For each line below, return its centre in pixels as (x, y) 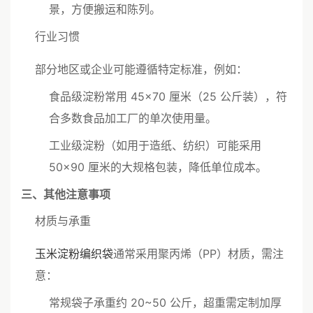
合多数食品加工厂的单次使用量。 (133, 118)
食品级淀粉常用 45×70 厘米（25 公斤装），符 (168, 96)
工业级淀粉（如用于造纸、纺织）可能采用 (155, 145)
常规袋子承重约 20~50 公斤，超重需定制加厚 (165, 303)
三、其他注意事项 (66, 194)
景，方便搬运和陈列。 (105, 9)
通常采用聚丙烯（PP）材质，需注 (198, 254)
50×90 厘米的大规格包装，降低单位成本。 (158, 167)
